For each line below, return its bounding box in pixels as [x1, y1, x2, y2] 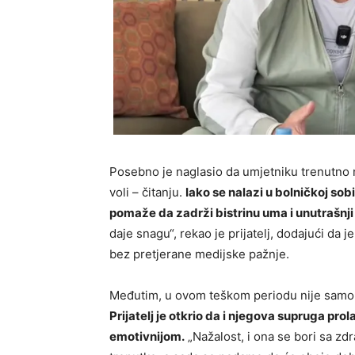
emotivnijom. [109, 329, 185, 345]
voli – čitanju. [109, 185, 185, 200]
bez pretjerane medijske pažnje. [109, 246, 289, 262]
